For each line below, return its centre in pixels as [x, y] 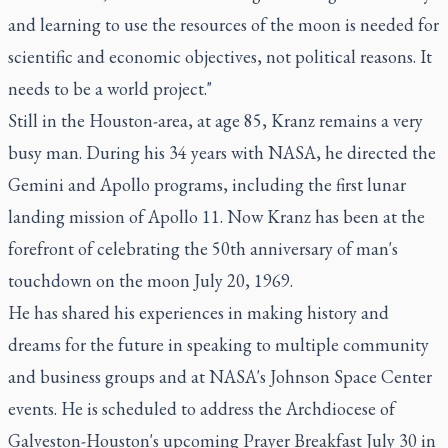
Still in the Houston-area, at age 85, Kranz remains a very [215, 120]
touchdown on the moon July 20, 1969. [150, 280]
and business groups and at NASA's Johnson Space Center [220, 376]
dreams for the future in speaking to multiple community [218, 344]
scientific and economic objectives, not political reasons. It [220, 56]
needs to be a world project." [110, 88]
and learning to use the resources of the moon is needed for [223, 24]
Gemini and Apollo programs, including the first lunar [207, 184]
